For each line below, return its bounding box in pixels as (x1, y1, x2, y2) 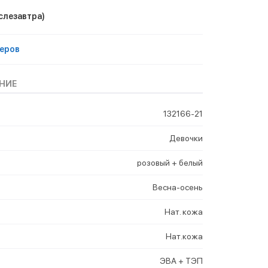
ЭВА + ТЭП (160, 255, 203, 266)
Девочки (169, 133, 203, 143)
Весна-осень (153, 182, 203, 192)
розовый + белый (137, 157, 203, 167)
